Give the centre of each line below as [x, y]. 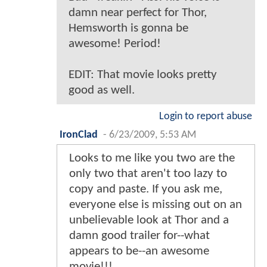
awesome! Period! [115, 44]
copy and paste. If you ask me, [146, 189]
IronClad [79, 135]
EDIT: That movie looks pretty [143, 74]
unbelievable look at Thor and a [149, 220]
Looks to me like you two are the [152, 158]
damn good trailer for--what [139, 235]
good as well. [102, 90]
